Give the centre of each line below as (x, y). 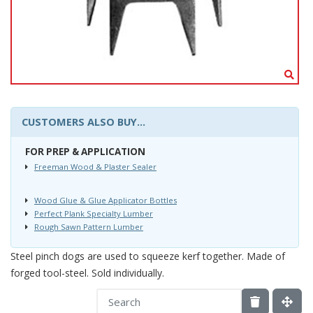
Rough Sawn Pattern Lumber (89, 226)
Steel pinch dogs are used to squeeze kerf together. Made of (148, 256)
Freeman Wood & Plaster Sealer (95, 166)
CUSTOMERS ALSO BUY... (83, 121)
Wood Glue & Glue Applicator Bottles (105, 200)
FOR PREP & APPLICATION (85, 151)
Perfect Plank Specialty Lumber (94, 213)
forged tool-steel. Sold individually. (87, 272)
